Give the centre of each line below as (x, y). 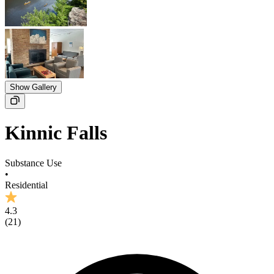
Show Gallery (33, 87)
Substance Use (33, 163)
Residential (26, 185)
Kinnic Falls (56, 133)
